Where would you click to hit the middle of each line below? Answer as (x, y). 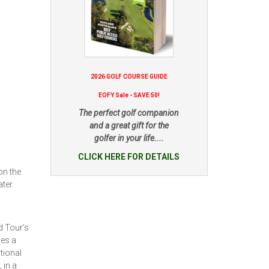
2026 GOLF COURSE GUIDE (129, 77)
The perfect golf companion (129, 113)
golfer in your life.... (129, 138)
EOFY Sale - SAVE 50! (129, 95)
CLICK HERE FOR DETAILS (129, 157)
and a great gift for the (129, 125)
